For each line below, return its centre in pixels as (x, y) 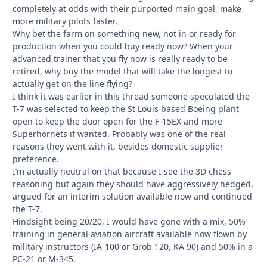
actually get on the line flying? (72, 83)
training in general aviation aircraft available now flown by (130, 234)
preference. (36, 159)
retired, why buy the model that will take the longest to (122, 71)
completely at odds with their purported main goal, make (127, 8)
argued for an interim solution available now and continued (132, 196)
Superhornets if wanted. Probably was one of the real (119, 133)
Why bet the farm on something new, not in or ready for (124, 33)
